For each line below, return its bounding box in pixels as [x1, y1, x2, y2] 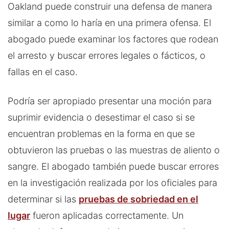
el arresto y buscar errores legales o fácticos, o [8, 50, 205, 61]
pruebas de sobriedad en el [79, 193, 198, 204]
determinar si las [8, 193, 79, 204]
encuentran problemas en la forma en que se [8, 128, 195, 139]
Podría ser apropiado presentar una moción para [8, 95, 212, 106]
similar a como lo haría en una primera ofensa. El [8, 17, 211, 28]
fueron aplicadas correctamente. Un [30, 210, 184, 221]
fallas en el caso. [8, 66, 78, 77]
